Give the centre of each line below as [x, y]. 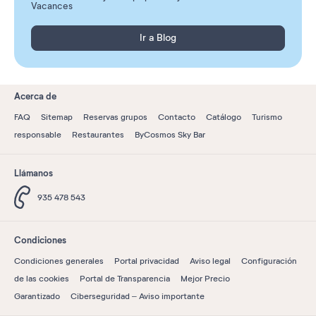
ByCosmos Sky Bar [170, 134]
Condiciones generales [59, 261]
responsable [38, 134]
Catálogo [224, 117]
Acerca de [35, 96]
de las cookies [42, 278]
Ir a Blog [158, 37]
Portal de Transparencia [125, 278]
